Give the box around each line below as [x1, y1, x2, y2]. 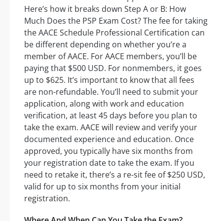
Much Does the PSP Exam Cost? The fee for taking [24, 15, 208, 26]
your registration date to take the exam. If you [24, 157, 194, 168]
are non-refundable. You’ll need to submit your [24, 86, 198, 97]
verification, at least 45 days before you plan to [24, 110, 197, 121]
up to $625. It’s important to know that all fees [24, 74, 194, 85]
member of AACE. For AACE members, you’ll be [24, 50, 197, 62]
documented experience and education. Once [24, 133, 194, 145]
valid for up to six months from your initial [24, 181, 181, 192]
